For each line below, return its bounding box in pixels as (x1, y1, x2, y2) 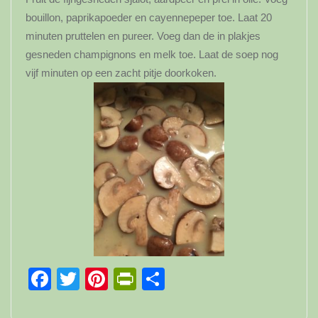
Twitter (79, 265, 147, 292)
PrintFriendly (136, 265, 265, 292)
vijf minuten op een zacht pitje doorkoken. (26, 66, 216, 79)
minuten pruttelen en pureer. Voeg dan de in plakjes (26, 29, 261, 42)
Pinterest (108, 265, 198, 292)
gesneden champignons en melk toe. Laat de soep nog (26, 48, 278, 60)
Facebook (51, 265, 152, 292)
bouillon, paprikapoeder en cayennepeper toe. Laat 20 (26, 11, 272, 23)
